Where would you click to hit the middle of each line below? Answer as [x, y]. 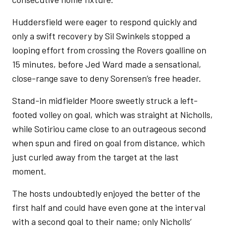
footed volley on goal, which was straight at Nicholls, [112, 115]
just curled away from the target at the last [95, 157]
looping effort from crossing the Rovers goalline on [109, 50]
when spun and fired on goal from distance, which [108, 143]
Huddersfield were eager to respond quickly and [105, 22]
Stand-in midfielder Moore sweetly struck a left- [105, 100]
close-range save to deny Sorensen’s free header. [107, 78]
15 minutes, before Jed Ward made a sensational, [107, 64]
